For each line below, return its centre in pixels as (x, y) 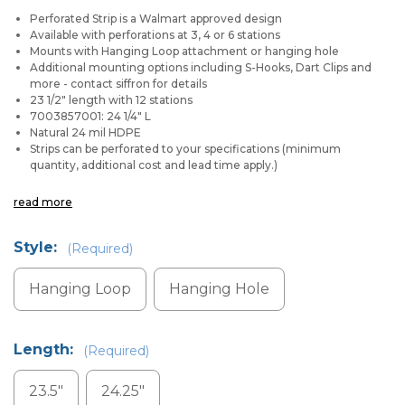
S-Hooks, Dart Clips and (309, 67)
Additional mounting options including (137, 67)
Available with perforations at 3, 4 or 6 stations (155, 35)
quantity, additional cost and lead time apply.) (154, 165)
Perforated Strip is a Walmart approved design (156, 19)
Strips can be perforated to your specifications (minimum (186, 149)
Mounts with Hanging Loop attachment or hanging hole (185, 51)
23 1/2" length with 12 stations (112, 100)
